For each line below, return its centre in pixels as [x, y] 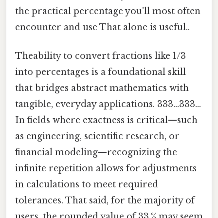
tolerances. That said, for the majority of [105, 201]
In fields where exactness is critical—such [106, 120]
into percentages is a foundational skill [100, 72]
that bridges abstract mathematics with [102, 88]
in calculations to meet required [87, 185]
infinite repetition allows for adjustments [106, 169]
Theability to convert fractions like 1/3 [100, 56]
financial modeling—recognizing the [96, 153]
